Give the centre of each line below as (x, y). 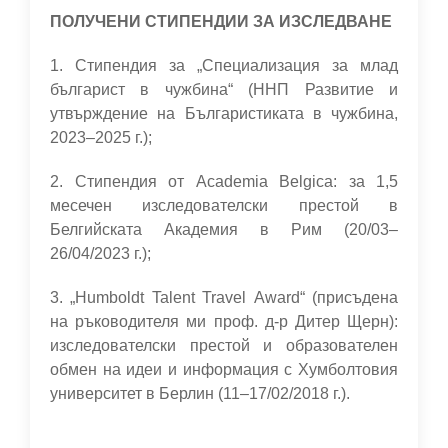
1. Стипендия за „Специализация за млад (224, 65)
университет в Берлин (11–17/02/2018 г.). (200, 393)
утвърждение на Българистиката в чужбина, (224, 113)
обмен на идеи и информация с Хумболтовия (224, 369)
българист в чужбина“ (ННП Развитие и (224, 89)
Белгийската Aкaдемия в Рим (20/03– (224, 229)
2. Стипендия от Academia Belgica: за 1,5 (224, 181)
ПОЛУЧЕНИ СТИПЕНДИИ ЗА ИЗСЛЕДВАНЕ (221, 21)
